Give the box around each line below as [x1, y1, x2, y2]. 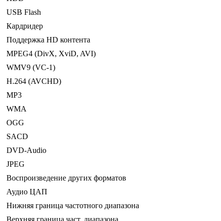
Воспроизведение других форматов [6, 174, 126, 183]
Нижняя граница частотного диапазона [6, 201, 139, 210]
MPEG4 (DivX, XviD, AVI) [6, 49, 96, 58]
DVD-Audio [6, 146, 46, 155]
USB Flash [6, 8, 41, 17]
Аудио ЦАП [6, 187, 47, 196]
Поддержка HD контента [6, 36, 90, 44]
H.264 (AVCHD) [6, 77, 61, 86]
